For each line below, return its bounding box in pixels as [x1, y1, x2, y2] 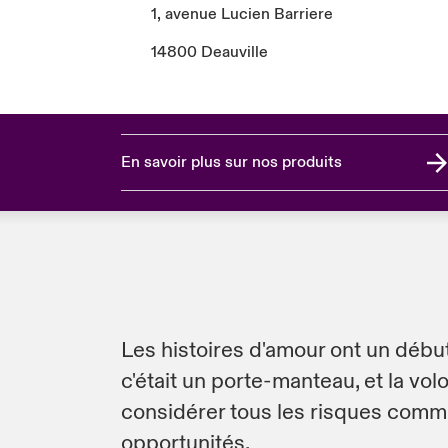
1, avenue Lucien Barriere [150, 4, 333, 25]
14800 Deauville [150, 42, 268, 63]
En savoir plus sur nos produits [120, 152, 342, 173]
